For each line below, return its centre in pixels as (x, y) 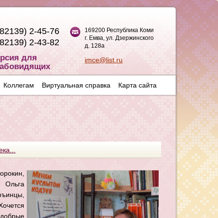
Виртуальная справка (76, 85)
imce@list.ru (104, 60)
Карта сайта (137, 85)
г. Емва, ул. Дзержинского (119, 38)
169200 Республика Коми (119, 30)
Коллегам (19, 85)
